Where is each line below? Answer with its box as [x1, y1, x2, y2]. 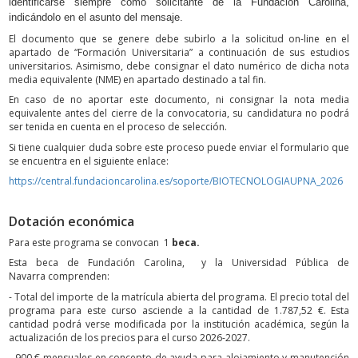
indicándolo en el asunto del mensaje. [9, 11, 183, 24]
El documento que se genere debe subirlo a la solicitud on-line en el [9, 31, 349, 46]
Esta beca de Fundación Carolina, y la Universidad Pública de [9, 256, 349, 270]
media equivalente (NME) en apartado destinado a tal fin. [9, 72, 266, 86]
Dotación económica [9, 213, 134, 231]
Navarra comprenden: [9, 269, 109, 284]
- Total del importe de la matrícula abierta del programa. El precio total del [9, 289, 349, 304]
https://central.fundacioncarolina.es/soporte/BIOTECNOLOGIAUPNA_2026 [9, 174, 343, 189]
